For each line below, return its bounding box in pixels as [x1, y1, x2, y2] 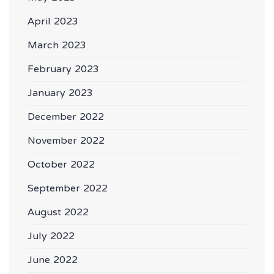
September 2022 [28, 176, 108, 202]
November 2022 [28, 128, 105, 155]
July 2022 [28, 224, 75, 250]
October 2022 [28, 152, 95, 179]
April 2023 [28, 9, 78, 35]
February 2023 [28, 57, 99, 83]
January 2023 [28, 81, 93, 107]
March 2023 [28, 33, 86, 59]
